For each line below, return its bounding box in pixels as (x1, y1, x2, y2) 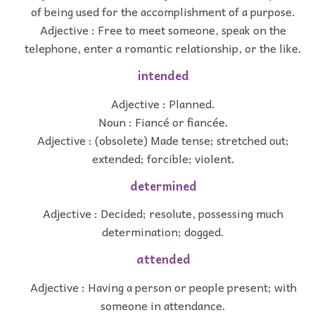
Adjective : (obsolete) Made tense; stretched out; (37, 130, 289, 149)
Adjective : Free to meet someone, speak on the (40, 20, 286, 39)
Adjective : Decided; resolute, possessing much (43, 204, 283, 223)
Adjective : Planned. (111, 94, 215, 112)
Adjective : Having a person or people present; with (30, 277, 297, 296)
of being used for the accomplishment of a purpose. (31, 2, 295, 21)
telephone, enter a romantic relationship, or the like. (25, 39, 302, 58)
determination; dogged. (102, 222, 224, 241)
